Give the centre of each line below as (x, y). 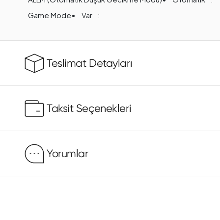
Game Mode (49, 15)
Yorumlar (68, 154)
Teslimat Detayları (90, 63)
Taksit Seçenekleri (89, 109)
